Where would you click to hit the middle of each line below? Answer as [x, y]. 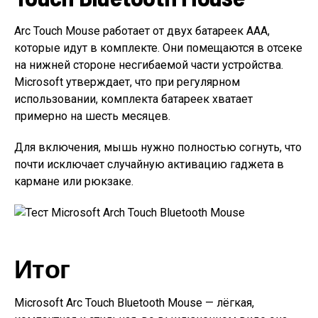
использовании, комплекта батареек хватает [133, 99]
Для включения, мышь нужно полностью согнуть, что [158, 147]
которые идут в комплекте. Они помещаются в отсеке [158, 48]
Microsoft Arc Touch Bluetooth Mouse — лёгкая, [134, 303]
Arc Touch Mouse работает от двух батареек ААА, [142, 31]
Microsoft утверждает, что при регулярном [127, 82]
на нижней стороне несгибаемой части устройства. [149, 65]
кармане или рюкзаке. [74, 181]
